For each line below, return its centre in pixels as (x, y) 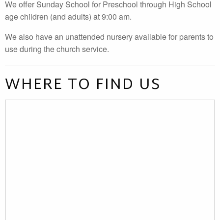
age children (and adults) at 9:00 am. (68, 16)
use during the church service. (57, 49)
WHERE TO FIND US (83, 85)
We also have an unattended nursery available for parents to (109, 37)
